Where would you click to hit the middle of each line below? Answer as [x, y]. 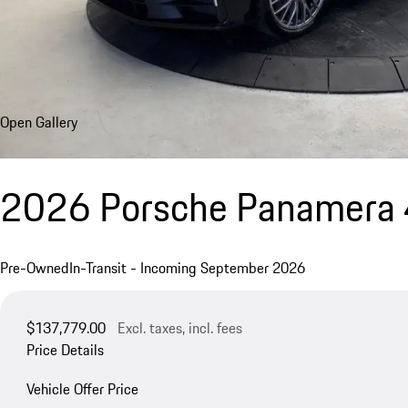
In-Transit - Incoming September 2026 [187, 268]
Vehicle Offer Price [82, 388]
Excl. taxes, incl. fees [179, 327]
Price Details [65, 349]
